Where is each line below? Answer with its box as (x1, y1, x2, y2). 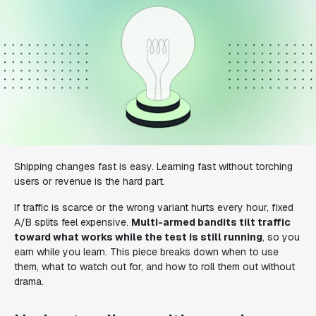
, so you (262, 231, 300, 243)
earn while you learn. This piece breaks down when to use (14, 245, 279, 258)
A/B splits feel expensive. (14, 216, 131, 229)
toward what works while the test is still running (14, 231, 262, 243)
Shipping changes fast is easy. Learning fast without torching (14, 160, 293, 173)
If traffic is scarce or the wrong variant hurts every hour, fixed (14, 201, 293, 214)
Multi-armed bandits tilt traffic (131, 216, 291, 229)
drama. (14, 275, 44, 288)
